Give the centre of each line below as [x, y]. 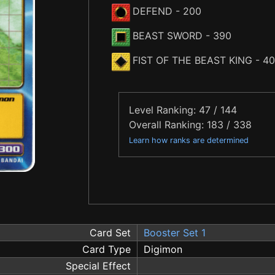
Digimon [163, 249]
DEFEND [153, 11]
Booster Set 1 [175, 232]
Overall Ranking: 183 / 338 [190, 124]
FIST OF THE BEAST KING [192, 60]
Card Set [110, 232]
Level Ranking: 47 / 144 [183, 110]
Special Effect [98, 265]
